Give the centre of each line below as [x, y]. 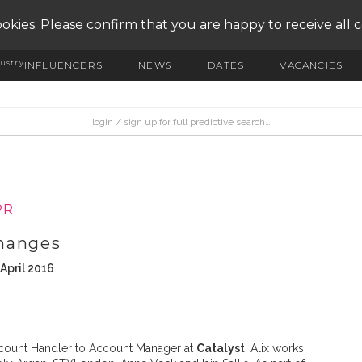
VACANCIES [311, 65]
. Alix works [274, 348]
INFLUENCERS [63, 65]
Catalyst [221, 348]
